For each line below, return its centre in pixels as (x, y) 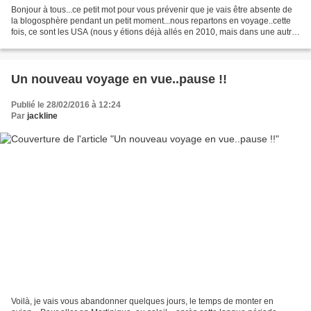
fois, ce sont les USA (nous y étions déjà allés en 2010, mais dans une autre (154, 32)
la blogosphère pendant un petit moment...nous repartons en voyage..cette (151, 20)
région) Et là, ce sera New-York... (73, 43)
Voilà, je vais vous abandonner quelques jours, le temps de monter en (142, 302)
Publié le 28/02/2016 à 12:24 (66, 104)
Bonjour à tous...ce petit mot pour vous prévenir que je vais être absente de (152, 9)
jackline (42, 116)
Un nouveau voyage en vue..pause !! (119, 79)
